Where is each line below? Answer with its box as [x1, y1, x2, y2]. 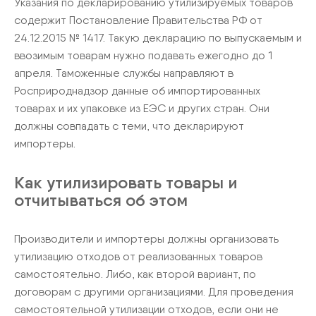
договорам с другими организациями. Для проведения [14, 285, 293, 298]
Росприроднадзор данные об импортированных [14, 84, 260, 97]
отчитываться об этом [14, 190, 188, 210]
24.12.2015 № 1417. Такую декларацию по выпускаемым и [14, 31, 302, 44]
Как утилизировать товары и [14, 172, 237, 193]
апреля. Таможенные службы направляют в [14, 66, 233, 80]
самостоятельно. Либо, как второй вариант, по [14, 267, 256, 281]
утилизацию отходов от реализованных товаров [14, 250, 262, 263]
